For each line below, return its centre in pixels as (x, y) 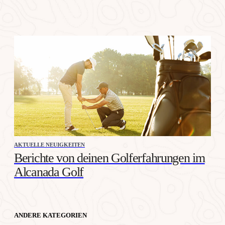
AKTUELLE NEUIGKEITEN (49, 144)
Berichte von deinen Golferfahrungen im (109, 158)
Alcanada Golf (49, 172)
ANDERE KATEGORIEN (50, 215)
